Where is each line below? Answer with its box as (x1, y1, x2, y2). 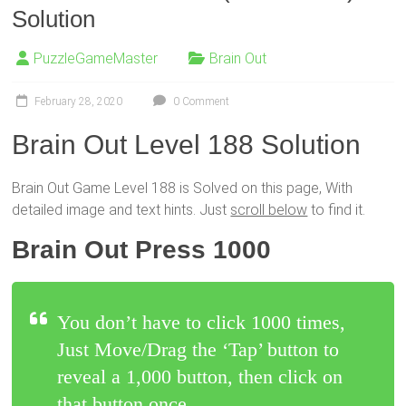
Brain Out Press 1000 (12, 236, 272, 264)
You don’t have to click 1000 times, (57, 311, 346, 333)
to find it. (307, 201, 366, 218)
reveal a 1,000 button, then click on (57, 365, 343, 388)
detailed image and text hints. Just (12, 201, 231, 218)
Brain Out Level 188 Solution (12, 130, 362, 159)
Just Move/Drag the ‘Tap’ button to (57, 338, 340, 361)
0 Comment (170, 95, 230, 108)
